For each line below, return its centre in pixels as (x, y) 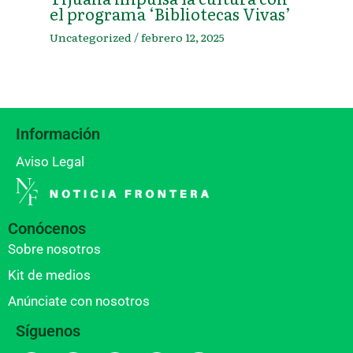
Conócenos (47, 229)
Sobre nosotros (54, 249)
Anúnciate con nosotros (79, 301)
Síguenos (48, 331)
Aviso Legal (50, 161)
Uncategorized (90, 37)
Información (58, 134)
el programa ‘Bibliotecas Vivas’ (170, 14)
